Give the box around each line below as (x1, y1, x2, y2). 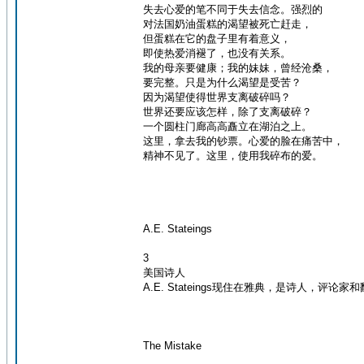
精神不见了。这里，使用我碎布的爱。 (143, 149, 323, 162)
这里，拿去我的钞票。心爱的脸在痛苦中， (143, 135, 344, 147)
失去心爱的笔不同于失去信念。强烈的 (143, 3, 323, 15)
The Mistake (143, 340, 201, 352)
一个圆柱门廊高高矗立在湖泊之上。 (143, 120, 312, 132)
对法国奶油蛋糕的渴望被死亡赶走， (143, 18, 312, 30)
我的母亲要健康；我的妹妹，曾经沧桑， (143, 62, 333, 74)
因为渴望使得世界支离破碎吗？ (143, 91, 291, 103)
